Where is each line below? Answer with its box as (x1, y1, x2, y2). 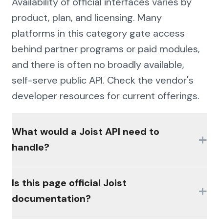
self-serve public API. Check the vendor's (12, 73, 194, 87)
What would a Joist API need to (12, 125, 159, 138)
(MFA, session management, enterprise (12, 181, 187, 195)
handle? (12, 140, 49, 153)
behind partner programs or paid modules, (12, 42, 200, 55)
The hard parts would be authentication (12, 166, 188, 179)
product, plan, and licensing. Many (12, 11, 162, 24)
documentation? (12, 192, 91, 205)
